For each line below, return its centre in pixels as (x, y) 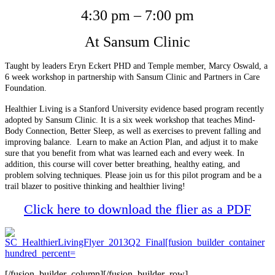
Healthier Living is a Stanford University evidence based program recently (134, 109)
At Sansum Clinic (137, 42)
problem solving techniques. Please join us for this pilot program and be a (133, 175)
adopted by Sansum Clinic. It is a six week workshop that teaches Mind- (130, 120)
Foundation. (26, 88)
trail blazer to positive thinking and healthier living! (95, 186)
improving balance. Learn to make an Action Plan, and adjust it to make (131, 142)
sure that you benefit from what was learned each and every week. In (125, 153)
